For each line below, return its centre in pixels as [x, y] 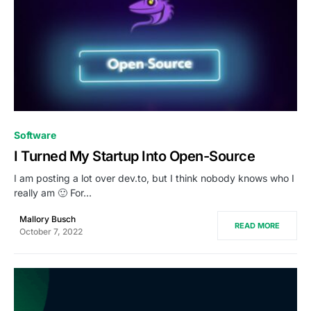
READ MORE [257, 226]
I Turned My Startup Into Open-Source [134, 157]
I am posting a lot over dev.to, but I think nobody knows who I [154, 178]
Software [35, 135]
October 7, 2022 [51, 232]
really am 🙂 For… [53, 193]
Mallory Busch [48, 219]
